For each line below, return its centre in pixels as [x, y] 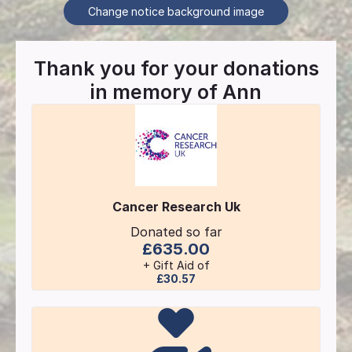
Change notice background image [176, 11]
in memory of [154, 92]
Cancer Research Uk [176, 206]
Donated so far [176, 231]
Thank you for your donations [176, 68]
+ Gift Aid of [176, 265]
